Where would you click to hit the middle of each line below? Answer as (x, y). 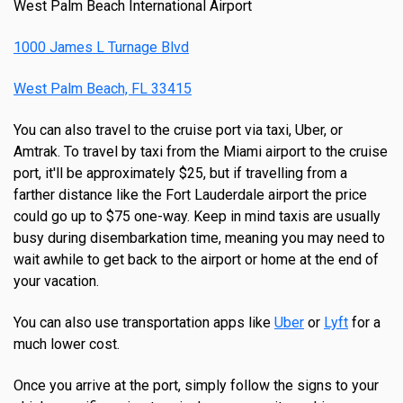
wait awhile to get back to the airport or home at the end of (196, 260)
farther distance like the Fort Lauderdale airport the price (190, 195)
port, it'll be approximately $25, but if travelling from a (180, 174)
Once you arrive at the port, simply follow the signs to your (196, 386)
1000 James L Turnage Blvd (101, 48)
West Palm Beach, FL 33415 (103, 89)
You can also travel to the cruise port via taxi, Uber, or (178, 130)
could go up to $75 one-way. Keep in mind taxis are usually (197, 217)
